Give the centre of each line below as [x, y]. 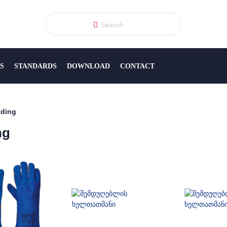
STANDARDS [35, 66]
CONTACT [137, 66]
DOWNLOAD [88, 66]
